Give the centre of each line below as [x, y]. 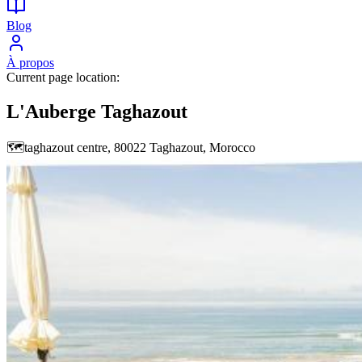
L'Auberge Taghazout [97, 111]
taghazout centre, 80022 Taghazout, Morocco [140, 148]
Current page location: [63, 77]
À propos [30, 62]
